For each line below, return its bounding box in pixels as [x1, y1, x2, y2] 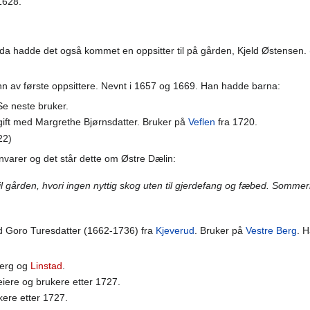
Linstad [30, 259, 62, 271]
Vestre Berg [246, 224, 297, 236]
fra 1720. [215, 116, 257, 128]
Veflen [188, 116, 215, 128]
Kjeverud [156, 224, 194, 236]
